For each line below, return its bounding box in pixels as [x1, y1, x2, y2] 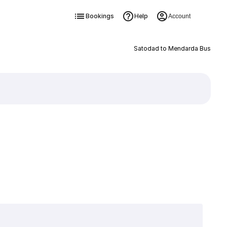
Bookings [85, 12, 114, 20]
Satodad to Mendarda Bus [133, 45, 211, 52]
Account [168, 13, 191, 20]
